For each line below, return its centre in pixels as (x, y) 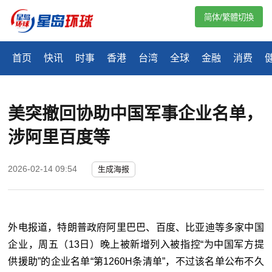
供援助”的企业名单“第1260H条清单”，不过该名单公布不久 (136, 262)
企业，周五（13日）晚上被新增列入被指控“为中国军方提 (136, 245)
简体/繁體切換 (229, 17)
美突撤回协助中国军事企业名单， (136, 114)
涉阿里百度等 (59, 138)
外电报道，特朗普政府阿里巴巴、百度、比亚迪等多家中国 (136, 228)
